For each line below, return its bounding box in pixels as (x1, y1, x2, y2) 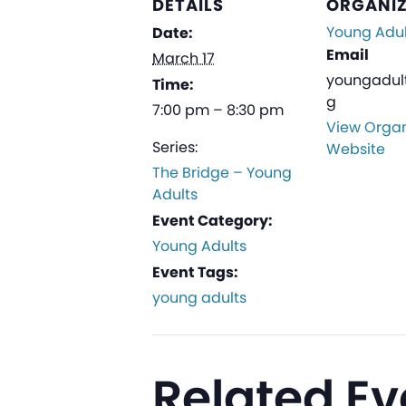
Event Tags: (152, 261, 238, 283)
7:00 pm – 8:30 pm (152, 99, 284, 121)
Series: (152, 136, 198, 158)
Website (326, 138, 385, 159)
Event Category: (152, 209, 273, 231)
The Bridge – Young (152, 161, 292, 183)
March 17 (152, 47, 215, 69)
